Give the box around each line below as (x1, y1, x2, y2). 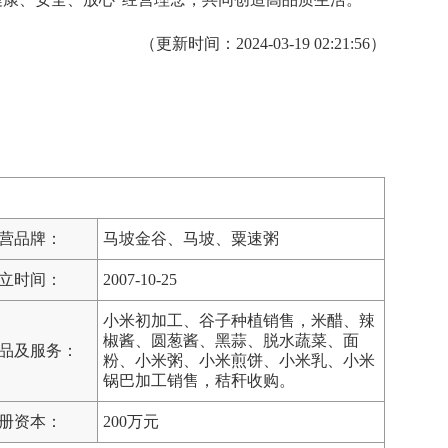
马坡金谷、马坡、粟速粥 (103, 229, 279, 247)
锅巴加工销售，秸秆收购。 (103, 371, 295, 389)
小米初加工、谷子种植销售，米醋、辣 (103, 311, 375, 329)
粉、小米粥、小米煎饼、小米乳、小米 (103, 351, 375, 369)
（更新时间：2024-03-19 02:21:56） (140, 34, 386, 52)
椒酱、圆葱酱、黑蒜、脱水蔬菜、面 (103, 331, 359, 349)
